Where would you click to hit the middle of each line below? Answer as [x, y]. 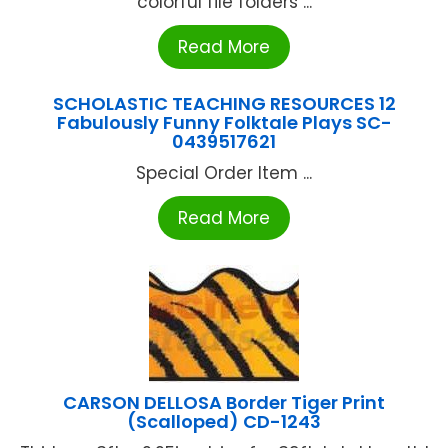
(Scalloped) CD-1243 [224, 422]
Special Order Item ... [224, 173]
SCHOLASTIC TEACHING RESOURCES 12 [224, 104]
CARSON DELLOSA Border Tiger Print [224, 403]
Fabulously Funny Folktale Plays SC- [224, 123]
